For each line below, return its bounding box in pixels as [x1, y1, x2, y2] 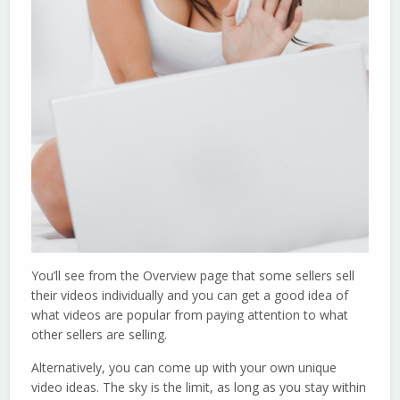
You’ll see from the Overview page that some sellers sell [31, 267, 355, 285]
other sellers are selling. [31, 326, 168, 344]
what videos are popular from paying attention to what [31, 306, 349, 324]
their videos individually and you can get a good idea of [31, 287, 349, 304]
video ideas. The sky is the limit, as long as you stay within [31, 379, 367, 396]
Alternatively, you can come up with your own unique [31, 359, 337, 377]
